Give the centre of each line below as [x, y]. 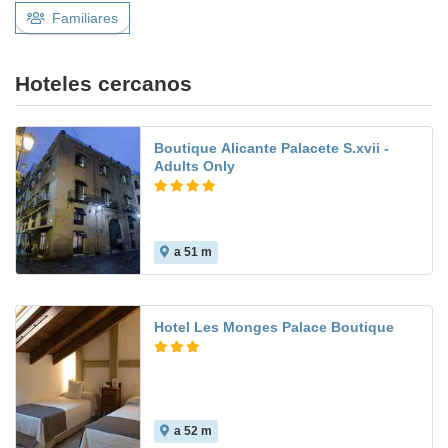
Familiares [85, 18]
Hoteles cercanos [103, 84]
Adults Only [194, 166]
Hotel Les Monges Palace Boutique [274, 327]
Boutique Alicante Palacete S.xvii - [271, 148]
